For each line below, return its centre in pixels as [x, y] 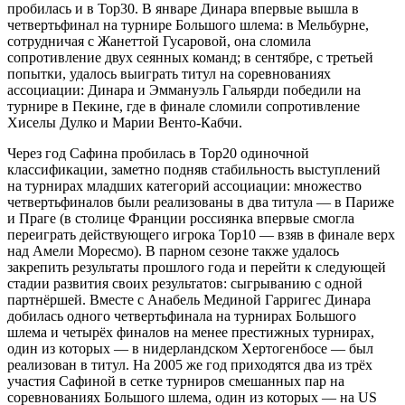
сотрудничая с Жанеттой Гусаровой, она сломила [159, 41]
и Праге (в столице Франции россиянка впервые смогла [181, 218]
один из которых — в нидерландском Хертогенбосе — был [190, 348]
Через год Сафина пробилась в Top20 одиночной [158, 153]
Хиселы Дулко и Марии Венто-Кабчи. [125, 122]
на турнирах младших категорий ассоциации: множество [184, 185]
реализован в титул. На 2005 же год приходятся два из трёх [190, 364]
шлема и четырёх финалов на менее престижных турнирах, [191, 332]
